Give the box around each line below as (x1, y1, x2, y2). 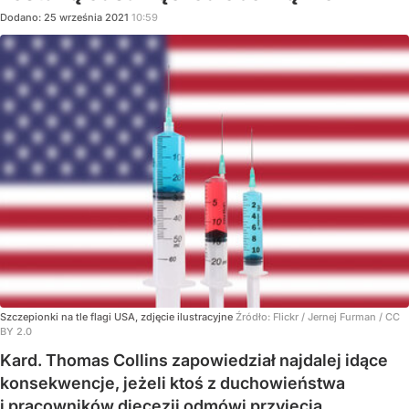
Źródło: (236, 309, 273, 323)
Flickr (273, 309, 299, 323)
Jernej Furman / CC (308, 309, 400, 323)
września (59, 10, 102, 24)
